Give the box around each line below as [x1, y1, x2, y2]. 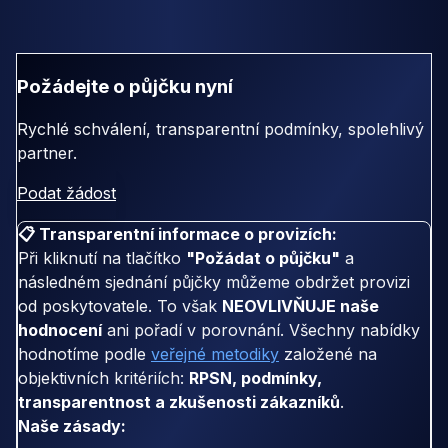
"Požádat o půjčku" [186, 247, 340, 268]
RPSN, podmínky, [189, 367, 322, 388]
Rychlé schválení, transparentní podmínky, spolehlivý [17, 118, 424, 139]
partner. [17, 142, 77, 163]
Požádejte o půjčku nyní [17, 74, 233, 98]
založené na [279, 343, 377, 364]
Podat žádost [17, 182, 116, 203]
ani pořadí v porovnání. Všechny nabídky [102, 319, 420, 340]
